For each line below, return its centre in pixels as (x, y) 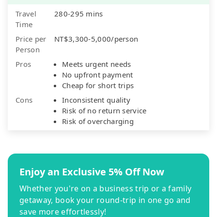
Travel (26, 13)
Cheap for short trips (98, 85)
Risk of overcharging (98, 121)
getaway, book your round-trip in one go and (105, 200)
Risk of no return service (104, 110)
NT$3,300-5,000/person (96, 39)
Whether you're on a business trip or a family (106, 188)
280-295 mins (79, 13)
